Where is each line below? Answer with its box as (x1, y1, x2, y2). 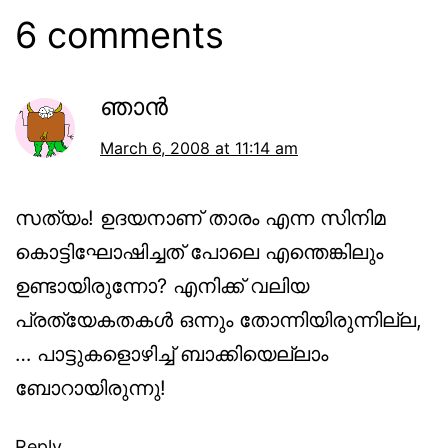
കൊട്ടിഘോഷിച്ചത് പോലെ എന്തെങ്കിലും (15, 240, 383, 265)
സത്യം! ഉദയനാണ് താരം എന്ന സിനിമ (15, 206, 386, 231)
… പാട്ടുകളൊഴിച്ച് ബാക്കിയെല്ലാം (15, 342, 328, 367)
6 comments (15, 13, 224, 58)
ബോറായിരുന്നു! (15, 376, 166, 401)
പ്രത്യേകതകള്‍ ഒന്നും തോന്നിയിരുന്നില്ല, (15, 308, 422, 333)
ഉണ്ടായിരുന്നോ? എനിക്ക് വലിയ (15, 274, 309, 299)
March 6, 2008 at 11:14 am (100, 138, 298, 159)
